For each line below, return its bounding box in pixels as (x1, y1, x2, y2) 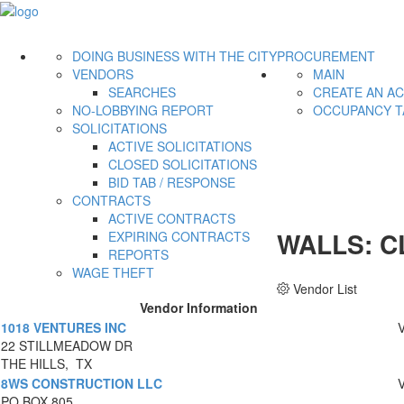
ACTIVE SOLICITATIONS (108, 137, 252, 156)
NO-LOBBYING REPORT (72, 101, 214, 120)
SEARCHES (108, 83, 176, 102)
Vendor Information (139, 298, 258, 317)
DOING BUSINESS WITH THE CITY (72, 47, 277, 66)
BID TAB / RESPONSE (108, 173, 235, 192)
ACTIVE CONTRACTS (108, 209, 235, 228)
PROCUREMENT (277, 47, 375, 66)
